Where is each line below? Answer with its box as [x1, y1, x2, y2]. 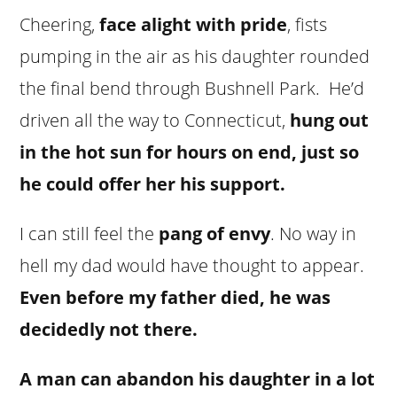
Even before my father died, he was [19, 284, 331, 309]
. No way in [270, 221, 357, 245]
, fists [287, 12, 328, 36]
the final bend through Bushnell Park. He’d [19, 75, 365, 100]
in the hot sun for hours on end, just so [19, 139, 360, 164]
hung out [290, 107, 370, 132]
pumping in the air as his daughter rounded [19, 43, 370, 68]
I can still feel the [19, 221, 160, 245]
